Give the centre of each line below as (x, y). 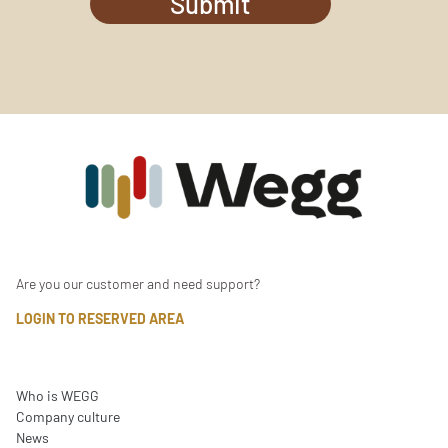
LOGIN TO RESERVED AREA (100, 319)
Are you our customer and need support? (138, 284)
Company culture (68, 417)
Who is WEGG (57, 396)
